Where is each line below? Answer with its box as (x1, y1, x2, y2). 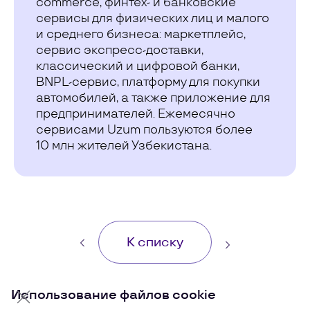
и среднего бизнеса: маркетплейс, (36, 28, 246, 42)
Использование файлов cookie (11, 288, 216, 302)
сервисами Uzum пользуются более (36, 123, 253, 137)
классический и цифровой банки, (36, 60, 239, 73)
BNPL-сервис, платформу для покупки (36, 75, 260, 89)
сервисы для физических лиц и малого (36, 12, 269, 26)
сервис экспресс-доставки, (36, 44, 203, 57)
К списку (127, 235, 183, 250)
